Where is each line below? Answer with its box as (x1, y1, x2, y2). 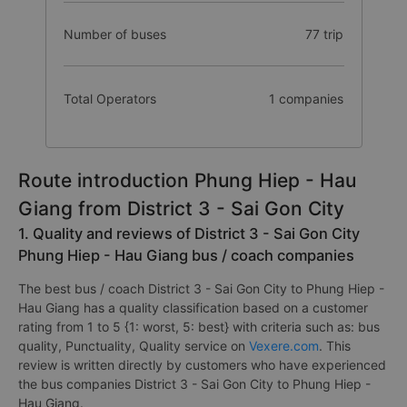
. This (319, 338, 351, 353)
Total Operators (63, 90, 156, 106)
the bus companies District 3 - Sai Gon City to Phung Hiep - (18, 376, 371, 392)
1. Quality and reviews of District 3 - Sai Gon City (18, 224, 360, 243)
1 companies (269, 90, 344, 106)
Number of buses (63, 26, 166, 42)
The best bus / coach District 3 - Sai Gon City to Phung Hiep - (18, 281, 384, 296)
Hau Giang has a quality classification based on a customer (18, 300, 368, 315)
